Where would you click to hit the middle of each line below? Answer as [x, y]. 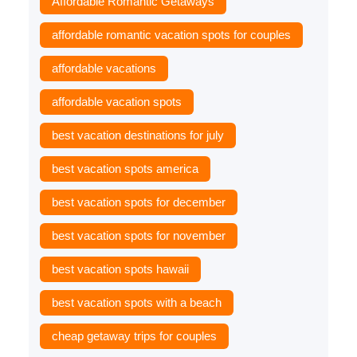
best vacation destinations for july [137, 135]
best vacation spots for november [138, 235]
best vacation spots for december [138, 202]
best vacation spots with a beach [136, 302]
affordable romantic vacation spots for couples [171, 34]
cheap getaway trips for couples [134, 335]
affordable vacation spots [116, 101]
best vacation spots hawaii [120, 269]
